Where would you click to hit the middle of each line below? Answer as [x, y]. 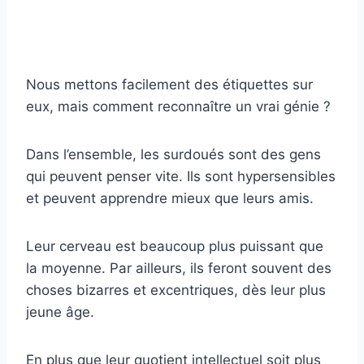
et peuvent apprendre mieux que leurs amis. [170, 199]
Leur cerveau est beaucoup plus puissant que [175, 247]
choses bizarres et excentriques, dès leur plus [176, 290]
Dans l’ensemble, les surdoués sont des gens [173, 155]
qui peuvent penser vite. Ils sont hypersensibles [181, 177]
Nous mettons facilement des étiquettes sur [169, 85]
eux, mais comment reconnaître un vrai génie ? [178, 107]
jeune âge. [60, 312]
